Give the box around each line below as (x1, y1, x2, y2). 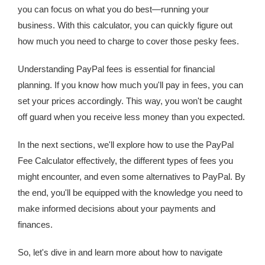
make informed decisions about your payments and (18, 203, 215, 214)
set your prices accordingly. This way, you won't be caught (18, 96, 242, 106)
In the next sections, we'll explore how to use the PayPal (18, 140, 234, 150)
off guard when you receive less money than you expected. (18, 112, 245, 122)
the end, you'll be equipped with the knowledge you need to (18, 188, 243, 198)
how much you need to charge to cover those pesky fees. (18, 36, 239, 46)
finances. (18, 219, 53, 230)
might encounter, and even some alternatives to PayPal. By (18, 172, 245, 182)
